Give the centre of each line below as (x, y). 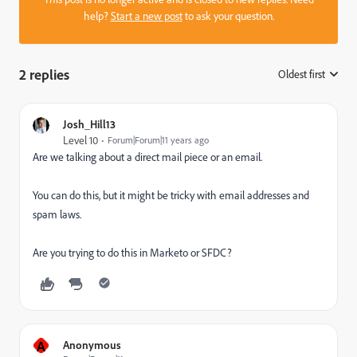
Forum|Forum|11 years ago (158, 140)
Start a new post (146, 16)
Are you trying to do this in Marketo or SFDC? (132, 253)
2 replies (44, 74)
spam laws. (57, 214)
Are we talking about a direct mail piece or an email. (147, 157)
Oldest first (302, 74)
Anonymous (92, 345)
